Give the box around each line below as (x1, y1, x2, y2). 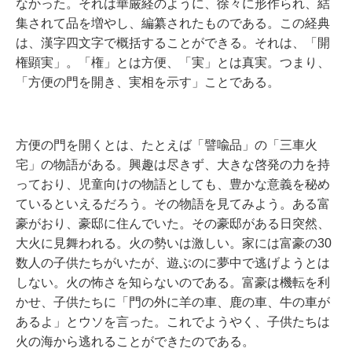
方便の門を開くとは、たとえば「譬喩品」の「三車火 (16, 138, 317, 152)
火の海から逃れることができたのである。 (16, 335, 255, 348)
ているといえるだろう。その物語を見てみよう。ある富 (16, 197, 330, 211)
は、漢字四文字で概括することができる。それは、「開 (16, 36, 330, 49)
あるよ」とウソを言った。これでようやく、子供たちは (16, 315, 330, 328)
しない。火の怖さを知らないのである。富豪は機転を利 (16, 276, 330, 289)
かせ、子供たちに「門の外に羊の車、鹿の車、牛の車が (16, 295, 330, 309)
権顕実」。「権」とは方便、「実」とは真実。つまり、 (16, 56, 330, 69)
